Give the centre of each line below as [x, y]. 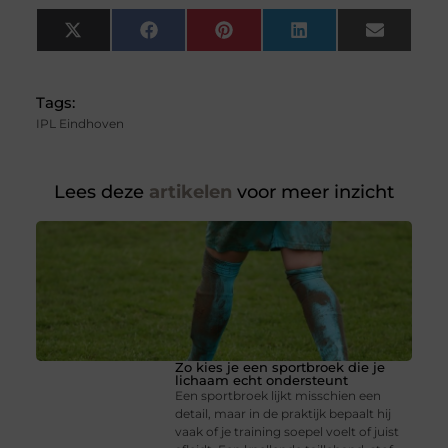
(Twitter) [111, 50]
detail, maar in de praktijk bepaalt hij [283, 414]
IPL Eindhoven [79, 124]
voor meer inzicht [313, 192]
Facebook [192, 36]
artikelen [188, 192]
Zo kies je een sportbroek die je [280, 367]
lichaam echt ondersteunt [262, 380]
